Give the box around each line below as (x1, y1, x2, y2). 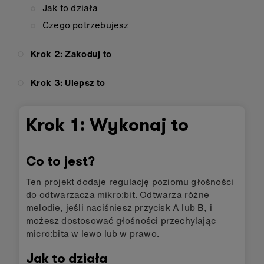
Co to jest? (26, 153, 95, 170)
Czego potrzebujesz (42, 18, 129, 31)
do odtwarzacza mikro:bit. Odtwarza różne (26, 188, 209, 201)
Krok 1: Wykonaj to (26, 113, 189, 137)
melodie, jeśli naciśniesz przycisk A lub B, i (26, 201, 213, 214)
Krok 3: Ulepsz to (31, 76, 105, 89)
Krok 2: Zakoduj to (31, 47, 112, 60)
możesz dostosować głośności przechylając (26, 214, 216, 227)
